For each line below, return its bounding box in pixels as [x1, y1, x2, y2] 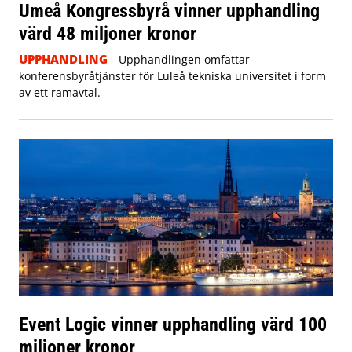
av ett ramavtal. [19, 85, 101, 101]
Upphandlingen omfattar [118, 52, 250, 68]
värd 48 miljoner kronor [19, 22, 196, 46]
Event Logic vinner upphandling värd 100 [19, 313, 327, 336]
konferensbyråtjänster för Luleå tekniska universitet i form [19, 68, 326, 84]
